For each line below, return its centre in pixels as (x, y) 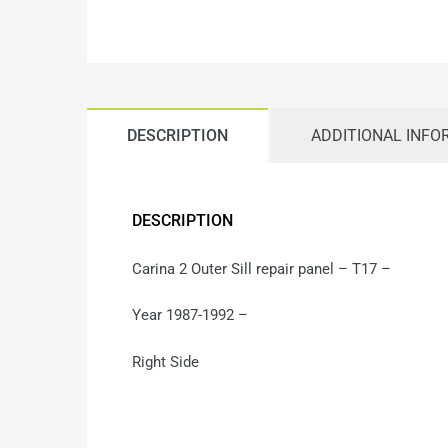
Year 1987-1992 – (190, 315)
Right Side (165, 361)
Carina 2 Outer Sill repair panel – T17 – (261, 268)
